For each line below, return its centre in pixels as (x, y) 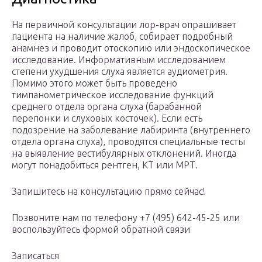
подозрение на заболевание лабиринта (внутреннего (131, 130)
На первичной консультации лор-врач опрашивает (124, 25)
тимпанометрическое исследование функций (113, 95)
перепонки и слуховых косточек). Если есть (107, 118)
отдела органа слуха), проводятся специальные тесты (128, 142)
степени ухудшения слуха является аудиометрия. (120, 72)
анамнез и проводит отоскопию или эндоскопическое (131, 48)
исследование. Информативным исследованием (119, 60)
